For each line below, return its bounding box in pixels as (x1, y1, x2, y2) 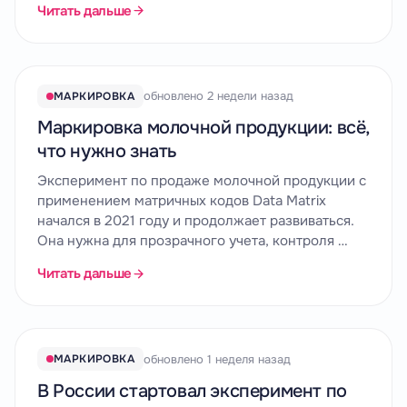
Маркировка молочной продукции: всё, (37, 116, 369, 140)
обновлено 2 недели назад (144, 88, 293, 104)
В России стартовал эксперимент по (37, 379, 347, 402)
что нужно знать (37, 140, 177, 164)
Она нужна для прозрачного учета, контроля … (37, 232, 348, 251)
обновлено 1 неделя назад (144, 351, 291, 367)
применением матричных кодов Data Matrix (37, 192, 326, 211)
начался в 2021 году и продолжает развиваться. (37, 212, 354, 231)
